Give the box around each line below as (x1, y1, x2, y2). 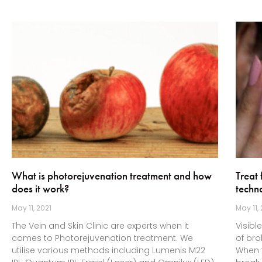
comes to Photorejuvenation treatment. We (12, 232, 193, 244)
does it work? (12, 181, 69, 196)
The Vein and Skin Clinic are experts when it (12, 219, 189, 232)
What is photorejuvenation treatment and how (12, 168, 212, 183)
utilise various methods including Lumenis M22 (12, 244, 205, 256)
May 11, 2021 (12, 202, 51, 213)
